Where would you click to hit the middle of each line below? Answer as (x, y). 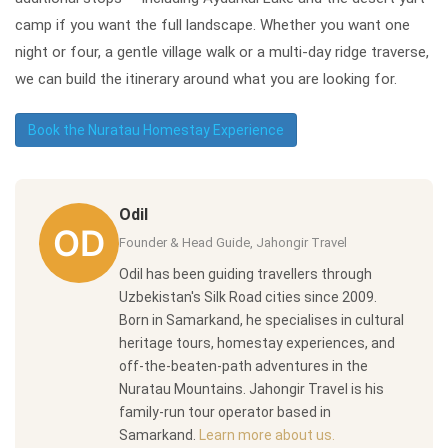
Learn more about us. (267, 434)
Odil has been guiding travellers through (245, 273)
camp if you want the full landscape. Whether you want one (212, 24)
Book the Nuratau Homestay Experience (156, 129)
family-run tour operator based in (225, 411)
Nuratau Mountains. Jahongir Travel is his (251, 388)
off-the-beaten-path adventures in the (243, 365)
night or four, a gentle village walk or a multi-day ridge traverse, (222, 51)
